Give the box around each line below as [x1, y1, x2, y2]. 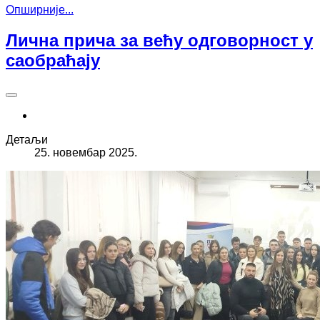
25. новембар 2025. [34, 146, 137, 159]
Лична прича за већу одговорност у [6, 31, 313, 51]
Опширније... [6, 4, 74, 16]
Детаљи [6, 134, 48, 146]
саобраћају [6, 51, 100, 71]
